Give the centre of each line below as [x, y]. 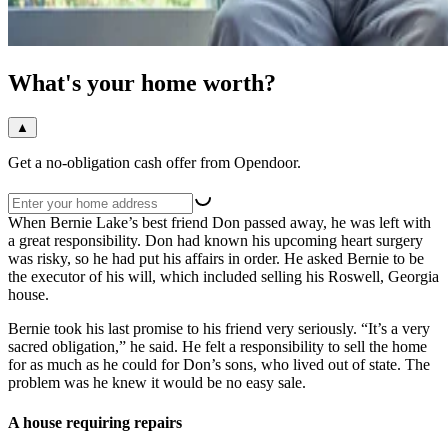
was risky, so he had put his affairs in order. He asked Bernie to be [216, 259]
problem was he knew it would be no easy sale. [157, 383]
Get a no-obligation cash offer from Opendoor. [154, 163]
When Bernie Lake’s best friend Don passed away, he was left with [219, 223]
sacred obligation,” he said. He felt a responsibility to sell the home [217, 347]
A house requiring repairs [95, 422]
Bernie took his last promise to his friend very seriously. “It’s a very [219, 329]
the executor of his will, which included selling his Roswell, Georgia [223, 277]
